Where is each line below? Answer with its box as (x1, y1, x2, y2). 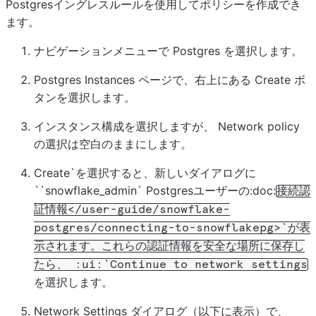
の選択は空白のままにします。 (34, 136, 192, 151)
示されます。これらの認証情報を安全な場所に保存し (34, 240, 305, 252)
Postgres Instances (34, 72, 135, 87)
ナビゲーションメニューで (34, 43, 173, 58)
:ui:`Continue (75, 258, 166, 270)
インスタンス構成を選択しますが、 (34, 119, 218, 133)
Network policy (218, 119, 300, 133)
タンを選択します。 (34, 90, 135, 104)
